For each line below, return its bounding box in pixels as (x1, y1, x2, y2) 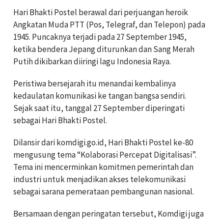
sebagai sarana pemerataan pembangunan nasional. (13, 186, 194, 197)
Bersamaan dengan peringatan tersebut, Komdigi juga (13, 208, 204, 219)
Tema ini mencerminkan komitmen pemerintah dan (13, 161, 193, 172)
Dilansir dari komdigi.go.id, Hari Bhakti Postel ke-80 (13, 137, 193, 148)
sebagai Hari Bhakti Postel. (13, 114, 107, 126)
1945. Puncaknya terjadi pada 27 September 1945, (13, 31, 187, 42)
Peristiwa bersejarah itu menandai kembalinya (13, 78, 176, 89)
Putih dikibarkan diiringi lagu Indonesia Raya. (13, 55, 171, 67)
